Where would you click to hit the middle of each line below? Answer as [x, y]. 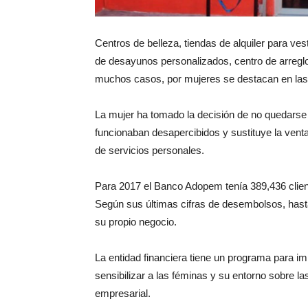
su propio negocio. [136, 222]
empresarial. [123, 294]
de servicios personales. [150, 151]
